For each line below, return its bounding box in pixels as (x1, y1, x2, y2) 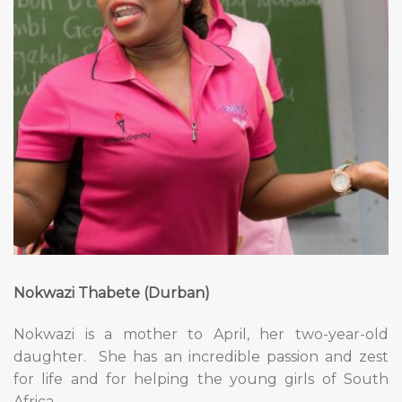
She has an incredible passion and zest (99, 347, 389, 365)
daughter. (13, 347, 86, 365)
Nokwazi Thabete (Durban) (13, 284, 210, 302)
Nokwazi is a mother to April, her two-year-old (13, 325, 389, 343)
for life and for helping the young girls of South (13, 370, 389, 388)
